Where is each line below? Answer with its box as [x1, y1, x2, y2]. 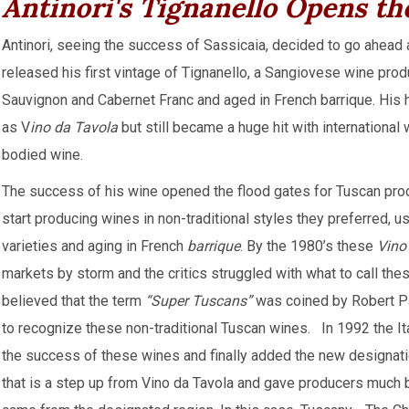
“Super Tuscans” [145, 292, 252, 309]
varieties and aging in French [2, 237, 187, 255]
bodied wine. [2, 146, 83, 163]
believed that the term [2, 292, 145, 309]
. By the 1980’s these [240, 237, 377, 255]
